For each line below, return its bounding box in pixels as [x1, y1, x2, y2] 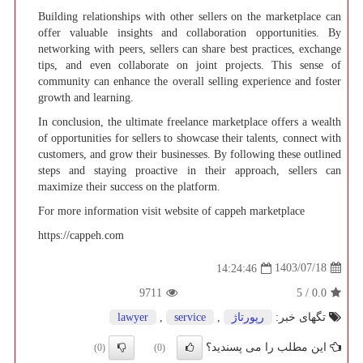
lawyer [117, 310, 148, 323]
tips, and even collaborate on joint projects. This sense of [38, 58, 341, 71]
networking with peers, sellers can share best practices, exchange [38, 42, 341, 55]
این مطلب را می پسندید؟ [206, 340, 330, 353]
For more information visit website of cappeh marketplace [38, 204, 305, 217]
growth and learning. [38, 91, 134, 104]
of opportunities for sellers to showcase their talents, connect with [38, 131, 341, 144]
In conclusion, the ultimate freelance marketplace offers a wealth [38, 115, 341, 128]
